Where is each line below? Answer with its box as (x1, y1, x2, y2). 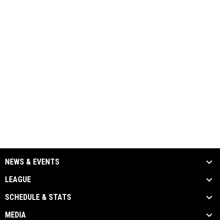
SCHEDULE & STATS (5, 192, 71, 202)
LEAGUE (5, 175, 31, 184)
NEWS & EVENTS (5, 157, 59, 166)
